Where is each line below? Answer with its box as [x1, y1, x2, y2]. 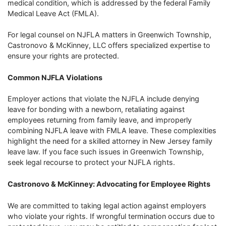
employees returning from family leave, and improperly [8, 116, 192, 125]
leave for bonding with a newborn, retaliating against [8, 105, 185, 114]
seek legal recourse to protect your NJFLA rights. [8, 158, 175, 167]
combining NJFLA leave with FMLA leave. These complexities [8, 126, 216, 135]
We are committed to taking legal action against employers [8, 201, 206, 210]
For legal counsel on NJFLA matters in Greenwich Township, [8, 30, 211, 39]
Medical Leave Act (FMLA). [8, 9, 99, 18]
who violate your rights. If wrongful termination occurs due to [8, 211, 215, 220]
